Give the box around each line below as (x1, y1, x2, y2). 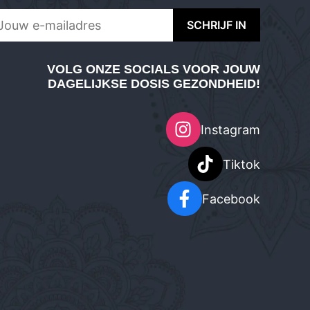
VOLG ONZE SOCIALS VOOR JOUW (46, 62, 260, 76)
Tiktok (222, 156, 260, 172)
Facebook (201, 191, 260, 206)
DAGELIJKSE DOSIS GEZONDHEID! (47, 77, 260, 91)
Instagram (200, 122, 260, 137)
